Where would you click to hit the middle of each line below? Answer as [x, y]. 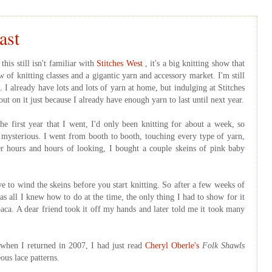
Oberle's [185, 245]
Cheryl [158, 245]
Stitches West [120, 63]
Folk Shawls [223, 245]
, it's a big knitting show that [195, 63]
